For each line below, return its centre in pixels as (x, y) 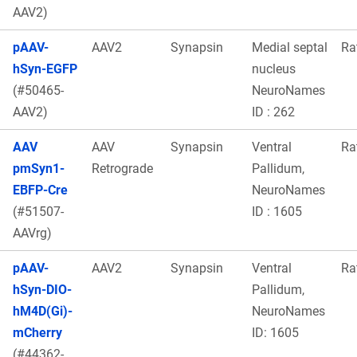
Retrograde (122, 168)
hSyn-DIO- (42, 289)
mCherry (37, 332)
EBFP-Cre (40, 190)
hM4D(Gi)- (43, 311)
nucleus (274, 69)
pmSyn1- (39, 168)
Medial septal (290, 47)
